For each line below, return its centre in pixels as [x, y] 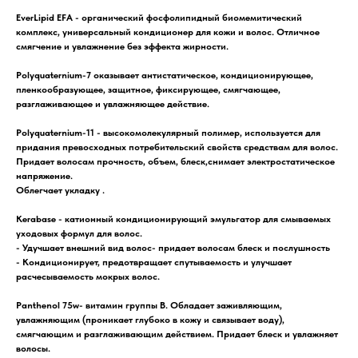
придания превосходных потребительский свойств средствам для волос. [177, 147]
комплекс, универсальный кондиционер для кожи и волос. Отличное [168, 32]
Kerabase [36, 219]
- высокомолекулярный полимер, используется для [207, 132]
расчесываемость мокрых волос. [88, 276]
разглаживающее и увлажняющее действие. [113, 103]
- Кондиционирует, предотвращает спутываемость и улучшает [154, 262]
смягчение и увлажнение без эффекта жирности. [122, 46]
